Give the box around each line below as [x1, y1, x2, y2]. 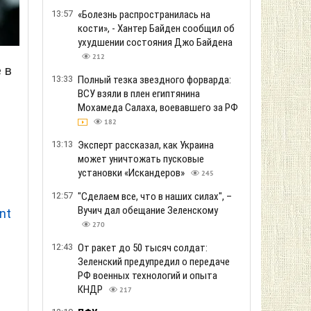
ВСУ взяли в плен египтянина [78, 87, 200, 100]
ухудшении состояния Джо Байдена [78, 36, 233, 49]
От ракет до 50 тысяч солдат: [78, 242, 208, 254]
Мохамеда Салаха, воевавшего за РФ [78, 101, 238, 114]
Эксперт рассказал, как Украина [78, 139, 214, 151]
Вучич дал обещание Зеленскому [78, 204, 218, 217]
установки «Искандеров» [78, 167, 187, 179]
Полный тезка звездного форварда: [78, 74, 231, 86]
